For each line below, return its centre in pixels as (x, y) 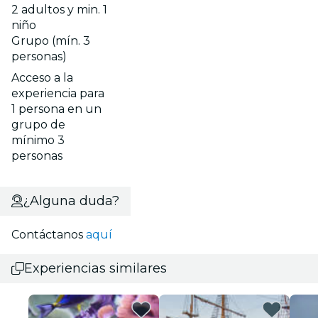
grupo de (38, 124)
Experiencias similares (95, 268)
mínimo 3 (38, 140)
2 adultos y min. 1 (59, 9)
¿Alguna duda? (71, 201)
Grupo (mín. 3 (51, 40)
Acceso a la (42, 77)
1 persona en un (56, 109)
